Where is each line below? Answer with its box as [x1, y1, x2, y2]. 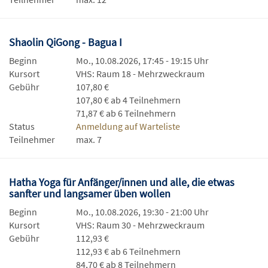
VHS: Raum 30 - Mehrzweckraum [76, 219, 205, 232]
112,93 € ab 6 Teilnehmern [76, 245, 181, 258]
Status [9, 120, 35, 133]
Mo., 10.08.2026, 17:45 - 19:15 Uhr [76, 54, 209, 67]
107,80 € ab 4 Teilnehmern [76, 94, 181, 106]
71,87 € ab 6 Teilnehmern [76, 107, 176, 120]
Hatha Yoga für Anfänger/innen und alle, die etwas [9, 175, 234, 190]
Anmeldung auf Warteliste [76, 120, 180, 133]
